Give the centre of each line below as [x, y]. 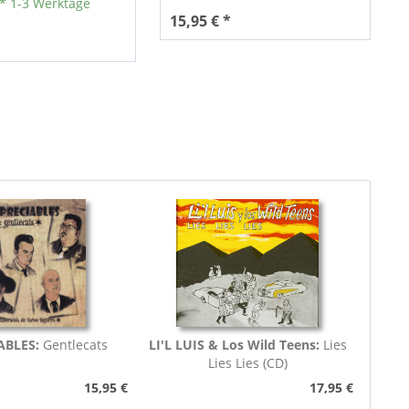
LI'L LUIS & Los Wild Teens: [236, 345]
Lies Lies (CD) [247, 363]
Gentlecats [75, 345]
